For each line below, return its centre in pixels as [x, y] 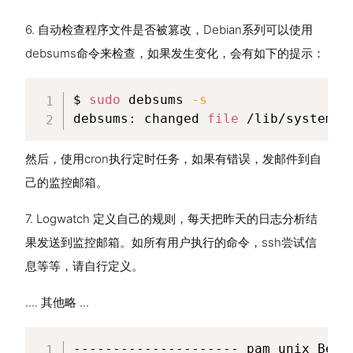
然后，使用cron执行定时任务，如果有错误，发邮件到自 [173, 159]
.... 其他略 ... [57, 302]
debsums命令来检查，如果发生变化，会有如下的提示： [175, 53]
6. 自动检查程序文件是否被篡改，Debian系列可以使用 [169, 30]
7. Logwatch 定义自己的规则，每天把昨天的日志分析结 [171, 219]
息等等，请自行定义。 [84, 266]
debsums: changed [140, 119]
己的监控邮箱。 [67, 182]
